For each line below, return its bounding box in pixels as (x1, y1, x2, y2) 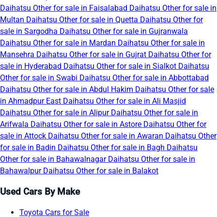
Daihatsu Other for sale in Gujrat (36, 50, 148, 60)
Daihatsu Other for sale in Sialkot (63, 62, 178, 71)
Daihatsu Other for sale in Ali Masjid (63, 96, 186, 106)
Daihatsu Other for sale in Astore (31, 120, 143, 129)
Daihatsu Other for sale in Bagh (58, 143, 167, 153)
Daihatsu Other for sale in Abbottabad (79, 73, 209, 83)
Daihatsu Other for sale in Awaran (48, 131, 165, 141)
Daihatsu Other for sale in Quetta (26, 15, 140, 25)
